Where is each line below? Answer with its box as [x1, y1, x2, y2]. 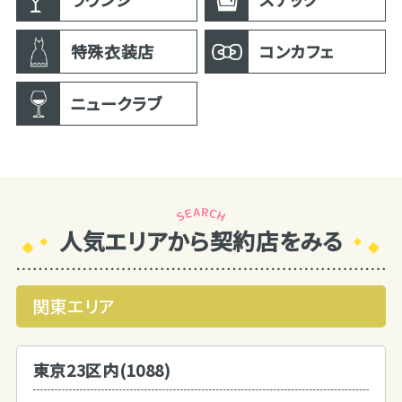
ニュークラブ [70, 92, 162, 116]
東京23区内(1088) [32, 357, 171, 381]
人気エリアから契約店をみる [59, 223, 343, 257]
